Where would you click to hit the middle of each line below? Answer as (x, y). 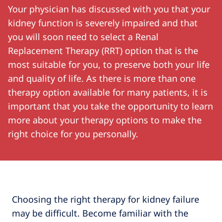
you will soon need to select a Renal (83, 37)
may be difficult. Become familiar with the (100, 213)
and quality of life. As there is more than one (102, 79)
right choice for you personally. (73, 134)
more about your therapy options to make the (105, 120)
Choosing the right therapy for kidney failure (106, 199)
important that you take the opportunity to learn (111, 106)
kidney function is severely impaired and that (103, 23)
